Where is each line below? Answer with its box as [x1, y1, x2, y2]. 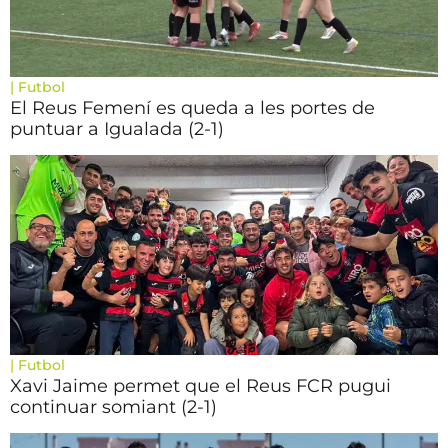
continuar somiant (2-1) [10, 396, 217, 418]
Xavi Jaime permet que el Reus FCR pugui [10, 375, 391, 397]
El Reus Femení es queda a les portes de [10, 97, 375, 119]
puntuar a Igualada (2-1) [10, 118, 224, 140]
